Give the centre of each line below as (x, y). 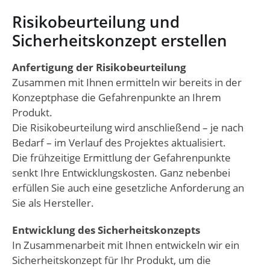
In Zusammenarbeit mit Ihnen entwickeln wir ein (126, 245)
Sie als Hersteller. (53, 203)
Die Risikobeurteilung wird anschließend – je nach (128, 128)
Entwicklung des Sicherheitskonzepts (106, 230)
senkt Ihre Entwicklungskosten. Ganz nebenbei (121, 173)
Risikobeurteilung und (96, 22)
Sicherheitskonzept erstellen (120, 41)
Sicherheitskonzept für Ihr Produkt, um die (111, 260)
